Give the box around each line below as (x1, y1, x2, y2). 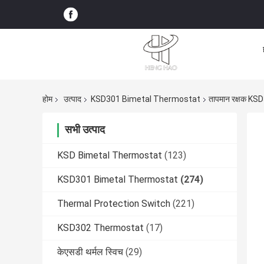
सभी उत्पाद (65, 123, 105, 136)
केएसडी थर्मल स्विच (57, 246, 123, 258)
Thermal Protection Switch (57, 198, 170, 210)
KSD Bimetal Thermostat (57, 150, 162, 161)
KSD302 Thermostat (57, 222, 144, 234)
